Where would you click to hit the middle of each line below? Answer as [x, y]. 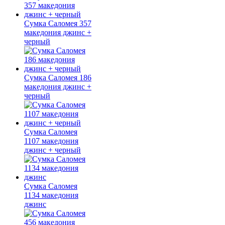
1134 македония [51, 195]
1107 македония [51, 141]
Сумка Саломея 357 [58, 23]
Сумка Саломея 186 [58, 77]
